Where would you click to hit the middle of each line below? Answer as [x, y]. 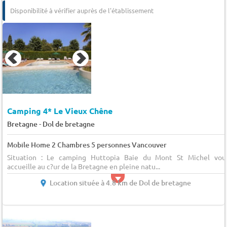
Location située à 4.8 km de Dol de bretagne [121, 183]
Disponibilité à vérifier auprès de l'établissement [82, 10]
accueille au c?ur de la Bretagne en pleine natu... [83, 166]
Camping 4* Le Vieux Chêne [60, 111]
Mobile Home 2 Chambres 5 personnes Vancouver [87, 145]
